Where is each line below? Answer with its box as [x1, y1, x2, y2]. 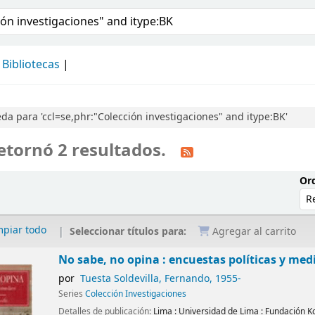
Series [58, 288, 86, 301]
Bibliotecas [2, 56, 60, 73]
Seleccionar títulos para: [70, 224, 190, 239]
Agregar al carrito [210, 224, 297, 240]
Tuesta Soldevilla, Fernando [79, 271, 210, 287]
